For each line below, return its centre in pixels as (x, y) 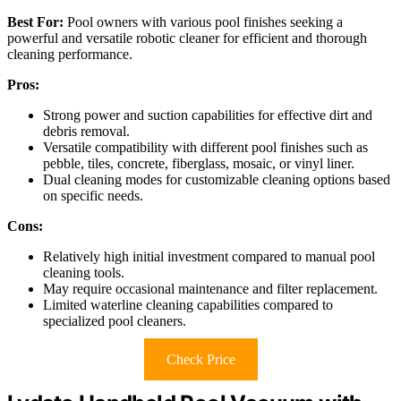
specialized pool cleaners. (115, 321)
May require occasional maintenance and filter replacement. (210, 289)
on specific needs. (93, 196)
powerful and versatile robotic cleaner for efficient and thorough (187, 38)
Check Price (200, 360)
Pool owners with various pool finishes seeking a (203, 22)
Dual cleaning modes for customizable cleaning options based (217, 180)
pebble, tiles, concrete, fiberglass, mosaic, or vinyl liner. (199, 164)
